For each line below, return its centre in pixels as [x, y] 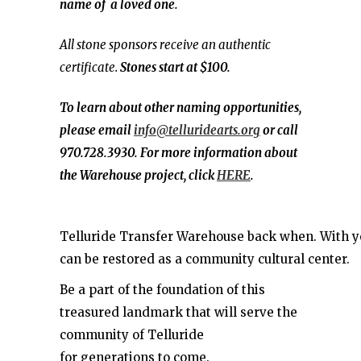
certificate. [90, 67]
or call [279, 130]
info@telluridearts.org [197, 130]
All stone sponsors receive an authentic [165, 45]
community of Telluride [132, 335]
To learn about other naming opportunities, [180, 108]
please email [97, 130]
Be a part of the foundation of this [162, 290]
